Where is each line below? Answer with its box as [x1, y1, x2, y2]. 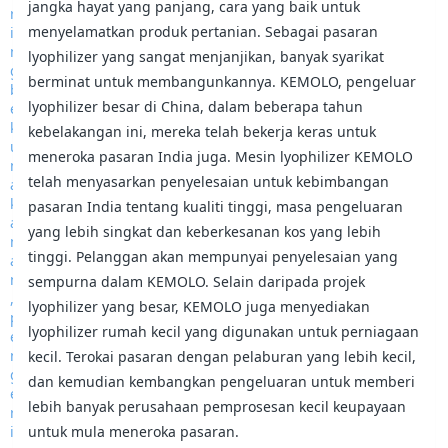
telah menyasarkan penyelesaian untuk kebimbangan [28, 172, 390, 191]
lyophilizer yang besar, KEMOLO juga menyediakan [28, 297, 371, 316]
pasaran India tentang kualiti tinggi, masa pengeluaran [28, 197, 404, 216]
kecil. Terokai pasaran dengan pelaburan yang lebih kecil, [28, 347, 417, 366]
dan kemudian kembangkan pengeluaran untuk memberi [28, 372, 416, 391]
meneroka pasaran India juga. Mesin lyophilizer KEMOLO [28, 147, 414, 166]
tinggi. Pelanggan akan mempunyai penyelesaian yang [28, 247, 399, 266]
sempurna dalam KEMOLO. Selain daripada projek [28, 272, 366, 291]
